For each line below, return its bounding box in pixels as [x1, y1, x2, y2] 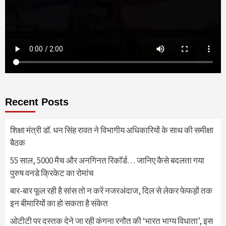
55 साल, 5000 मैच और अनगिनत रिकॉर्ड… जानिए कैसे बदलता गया [10, 154, 204, 166]
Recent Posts [5, 96, 69, 107]
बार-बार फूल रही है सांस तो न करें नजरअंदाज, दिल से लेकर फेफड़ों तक [10, 185, 212, 196]
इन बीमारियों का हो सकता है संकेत [10, 197, 108, 209]
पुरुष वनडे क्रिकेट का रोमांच [10, 167, 94, 179]
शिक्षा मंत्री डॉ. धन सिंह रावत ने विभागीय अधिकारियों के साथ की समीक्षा [10, 124, 213, 136]
